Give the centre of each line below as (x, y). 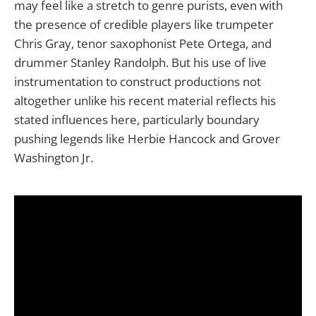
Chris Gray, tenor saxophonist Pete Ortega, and (143, 43)
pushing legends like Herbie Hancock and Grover (147, 138)
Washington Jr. (54, 157)
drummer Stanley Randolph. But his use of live (140, 62)
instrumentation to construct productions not (138, 81)
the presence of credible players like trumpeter (144, 24)
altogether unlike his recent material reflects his (145, 100)
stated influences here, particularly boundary (137, 119)
